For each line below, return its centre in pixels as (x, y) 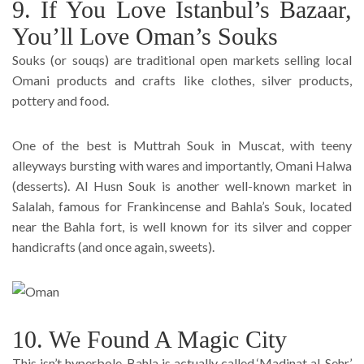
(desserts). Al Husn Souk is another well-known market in (182, 185)
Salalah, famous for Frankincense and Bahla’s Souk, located (182, 206)
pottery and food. (61, 100)
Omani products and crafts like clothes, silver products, (182, 80)
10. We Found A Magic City (149, 339)
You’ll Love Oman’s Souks (145, 36)
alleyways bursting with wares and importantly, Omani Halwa (182, 165)
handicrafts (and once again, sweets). (115, 246)
